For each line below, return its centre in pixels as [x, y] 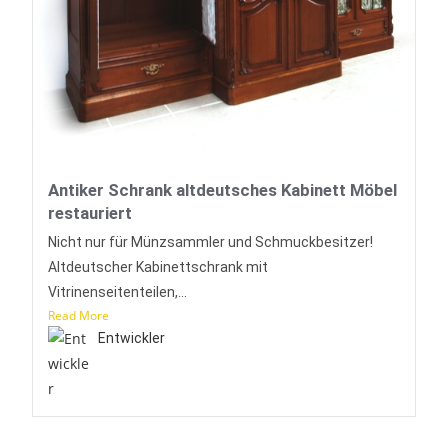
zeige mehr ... [224, 376]
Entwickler [132, 337]
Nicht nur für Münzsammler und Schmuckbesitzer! [211, 241]
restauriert [90, 212]
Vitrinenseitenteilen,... [118, 291]
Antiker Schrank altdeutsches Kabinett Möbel [223, 189]
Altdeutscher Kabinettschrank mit [158, 266]
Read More [79, 315]
